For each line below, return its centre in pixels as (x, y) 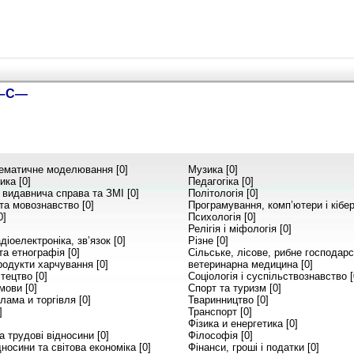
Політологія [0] (223, 193)
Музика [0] (213, 169)
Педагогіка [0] (221, 181)
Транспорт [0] (220, 311)
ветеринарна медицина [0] (250, 264)
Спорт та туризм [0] (235, 288)
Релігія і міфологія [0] (240, 228)
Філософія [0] (220, 335)
